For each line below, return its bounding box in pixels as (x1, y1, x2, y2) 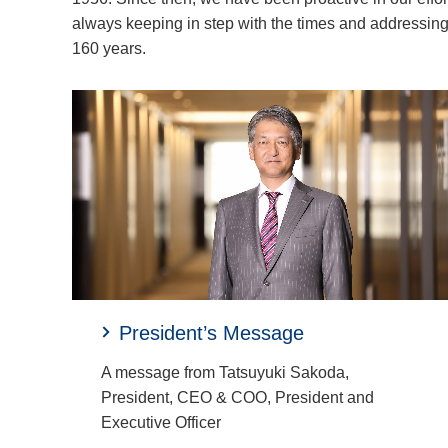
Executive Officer (100, 414, 221, 432)
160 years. (72, 40, 146, 58)
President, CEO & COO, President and (100, 389, 374, 407)
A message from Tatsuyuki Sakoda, (100, 364, 349, 382)
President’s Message (118, 322, 304, 345)
